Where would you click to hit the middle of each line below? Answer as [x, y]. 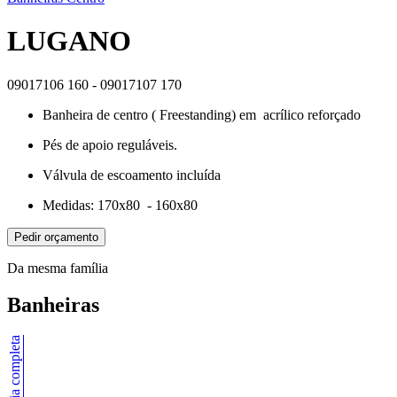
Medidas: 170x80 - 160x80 [120, 205]
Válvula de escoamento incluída [132, 175]
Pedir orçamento [56, 237]
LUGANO [69, 41]
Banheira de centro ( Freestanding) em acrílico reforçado [202, 114]
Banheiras [53, 305]
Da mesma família [58, 268]
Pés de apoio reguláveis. [110, 144]
